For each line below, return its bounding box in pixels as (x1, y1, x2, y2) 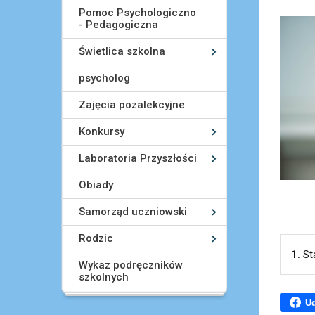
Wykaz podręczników (79, 259, 183, 271)
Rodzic (79, 232, 113, 245)
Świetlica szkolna (79, 45, 165, 58)
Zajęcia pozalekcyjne (79, 98, 185, 111)
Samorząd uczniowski (79, 205, 187, 218)
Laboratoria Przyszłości (79, 152, 197, 165)
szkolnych (79, 271, 129, 283)
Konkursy (79, 125, 124, 138)
